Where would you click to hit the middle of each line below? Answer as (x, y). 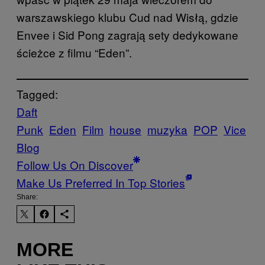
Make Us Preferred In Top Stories (101, 182)
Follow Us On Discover (75, 165)
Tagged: (37, 94)
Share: (27, 197)
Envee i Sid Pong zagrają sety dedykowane (127, 35)
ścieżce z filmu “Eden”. (74, 52)
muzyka (167, 129)
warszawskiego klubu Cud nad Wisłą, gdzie (127, 17)
